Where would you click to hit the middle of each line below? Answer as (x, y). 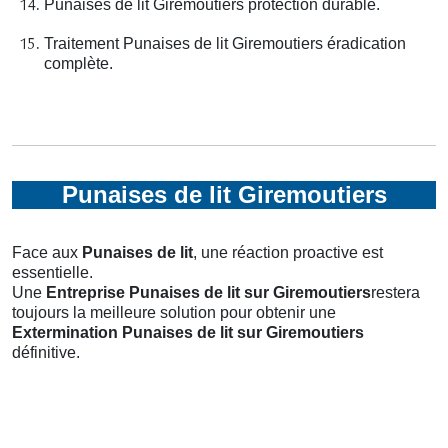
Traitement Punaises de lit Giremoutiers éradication (225, 43)
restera (395, 292)
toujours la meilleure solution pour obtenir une (174, 312)
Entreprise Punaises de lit (143, 292)
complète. (78, 63)
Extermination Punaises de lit (122, 332)
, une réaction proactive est (288, 252)
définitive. (46, 352)
